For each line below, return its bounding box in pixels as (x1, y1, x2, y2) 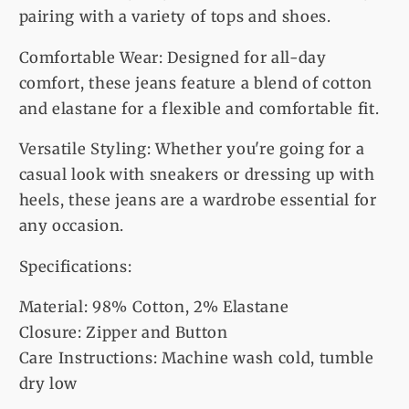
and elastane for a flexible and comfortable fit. (18, 99, 380, 119)
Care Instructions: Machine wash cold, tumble (18, 349, 374, 369)
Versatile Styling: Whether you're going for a (18, 140, 365, 160)
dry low (18, 374, 79, 394)
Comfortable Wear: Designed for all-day (18, 47, 327, 68)
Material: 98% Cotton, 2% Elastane (18, 298, 289, 318)
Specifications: (18, 257, 132, 277)
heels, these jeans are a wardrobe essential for (18, 191, 377, 211)
